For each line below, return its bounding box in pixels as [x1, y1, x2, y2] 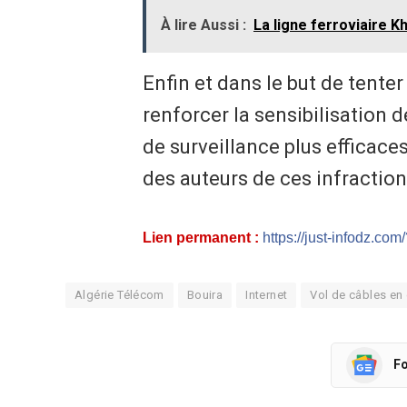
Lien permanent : [142, 229, 259, 245]
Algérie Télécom [74, 287, 164, 302]
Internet [245, 287, 288, 302]
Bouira [186, 287, 223, 302]
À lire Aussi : [160, 16, 246, 35]
